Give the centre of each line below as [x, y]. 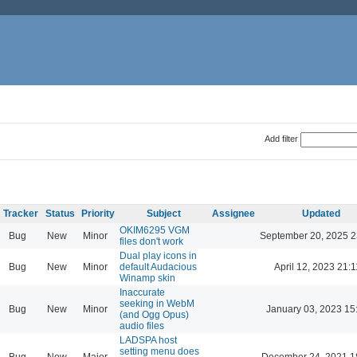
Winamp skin [147, 278]
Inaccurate [142, 292]
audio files [142, 326]
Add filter [281, 138]
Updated [321, 213]
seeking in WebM [157, 303]
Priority [98, 213]
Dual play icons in [158, 255]
